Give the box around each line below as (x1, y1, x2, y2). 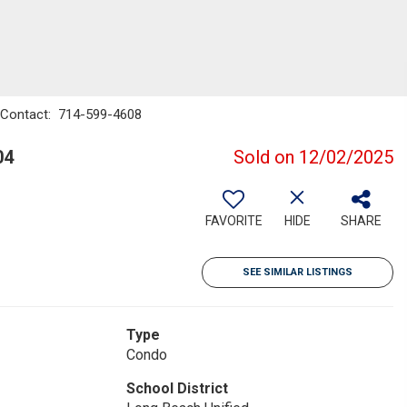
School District (125, 380, 228, 397)
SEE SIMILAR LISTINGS (243, 266, 352, 278)
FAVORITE (204, 213, 263, 228)
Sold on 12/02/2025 (233, 146, 393, 168)
